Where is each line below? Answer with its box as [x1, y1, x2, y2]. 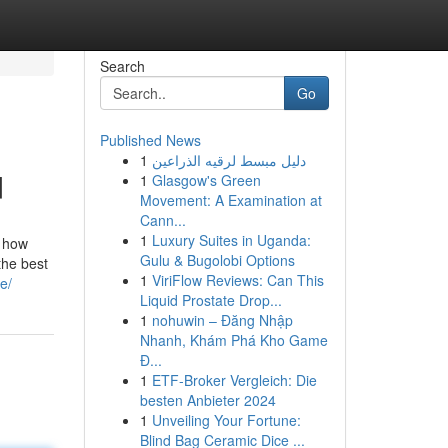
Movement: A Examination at [139, 190, 322, 210]
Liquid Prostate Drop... [139, 290, 282, 310]
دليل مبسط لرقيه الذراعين [151, 150, 306, 170]
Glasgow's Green [151, 170, 261, 190]
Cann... [139, 210, 186, 230]
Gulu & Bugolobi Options [139, 250, 295, 270]
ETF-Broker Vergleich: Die [151, 370, 317, 390]
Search [99, 56, 145, 76]
